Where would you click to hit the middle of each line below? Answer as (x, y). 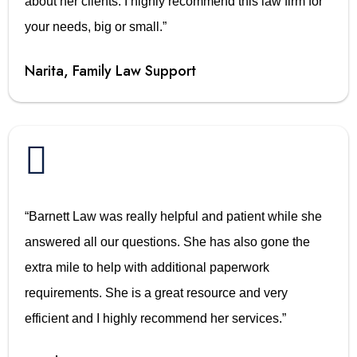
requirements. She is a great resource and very (157, 292)
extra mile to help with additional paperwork (147, 267)
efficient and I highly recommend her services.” (156, 318)
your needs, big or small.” (96, 26)
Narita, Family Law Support (111, 71)
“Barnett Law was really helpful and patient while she (174, 216)
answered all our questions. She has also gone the (168, 241)
